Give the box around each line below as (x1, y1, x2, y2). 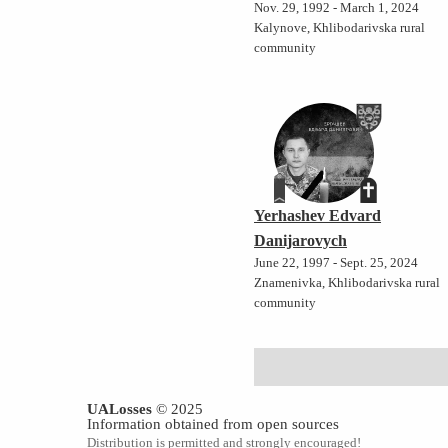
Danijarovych (254, 232, 348, 250)
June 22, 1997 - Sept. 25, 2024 (254, 256, 419, 271)
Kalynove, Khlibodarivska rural (254, 21, 426, 36)
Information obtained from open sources (87, 415, 339, 433)
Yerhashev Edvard (254, 207, 382, 225)
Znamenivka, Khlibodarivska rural (254, 276, 441, 291)
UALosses (87, 400, 152, 418)
